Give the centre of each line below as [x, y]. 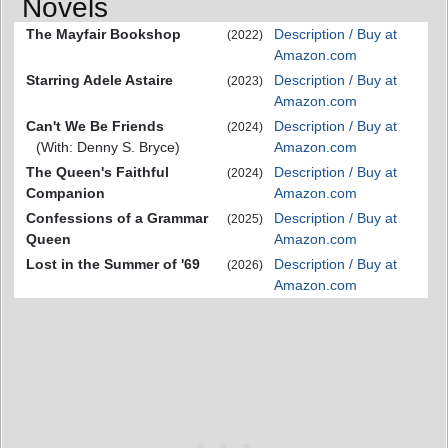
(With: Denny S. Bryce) [108, 146]
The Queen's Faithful [97, 171]
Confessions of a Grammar [117, 217]
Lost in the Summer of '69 [113, 263]
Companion [65, 192]
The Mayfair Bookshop [103, 33]
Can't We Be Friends [95, 125]
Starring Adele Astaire [99, 79]
